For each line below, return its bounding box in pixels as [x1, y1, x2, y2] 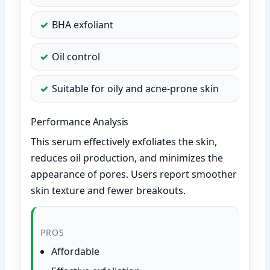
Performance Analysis [31, 115, 129, 128]
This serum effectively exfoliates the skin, [31, 134, 218, 148]
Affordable [51, 244, 100, 258]
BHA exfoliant [52, 17, 114, 31]
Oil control [52, 49, 101, 63]
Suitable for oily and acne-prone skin [52, 81, 219, 95]
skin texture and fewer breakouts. [31, 183, 186, 197]
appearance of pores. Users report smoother [31, 167, 237, 181]
